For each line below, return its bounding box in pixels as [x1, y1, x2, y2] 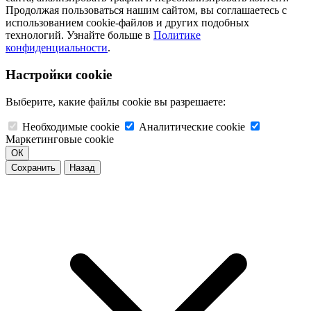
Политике [153, 29, 201, 42]
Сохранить [11, 162, 56, 173]
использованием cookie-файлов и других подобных [6, 17, 249, 29]
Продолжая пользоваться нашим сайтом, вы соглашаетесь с [6, 4, 287, 17]
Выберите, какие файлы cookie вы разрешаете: [6, 95, 226, 108]
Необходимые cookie [22, 120, 119, 133]
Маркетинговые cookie [6, 133, 114, 145]
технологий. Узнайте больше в [6, 29, 153, 42]
